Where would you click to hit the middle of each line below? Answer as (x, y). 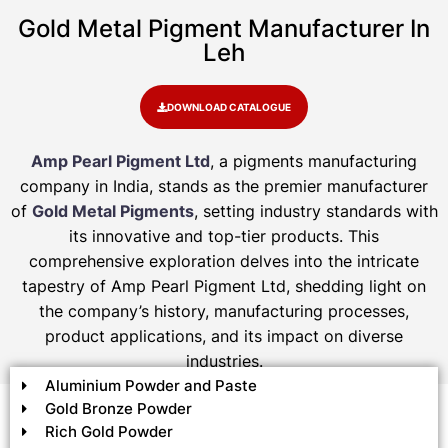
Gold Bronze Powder (118, 409)
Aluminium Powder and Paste (150, 386)
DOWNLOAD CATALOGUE (229, 107)
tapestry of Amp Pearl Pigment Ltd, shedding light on (224, 286)
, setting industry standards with (315, 211)
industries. (224, 361)
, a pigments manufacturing (313, 161)
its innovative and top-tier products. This (224, 236)
